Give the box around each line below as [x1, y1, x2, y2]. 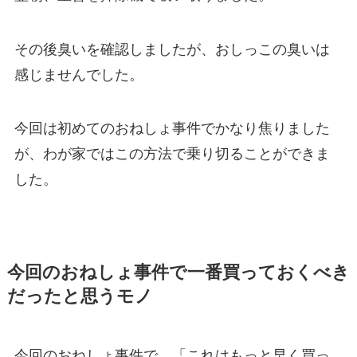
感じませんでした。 [14, 66, 143, 83]
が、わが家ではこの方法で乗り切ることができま [14, 146, 330, 163]
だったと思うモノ [6, 287, 153, 307]
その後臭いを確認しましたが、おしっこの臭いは [14, 41, 330, 57]
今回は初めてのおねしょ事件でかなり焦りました [14, 120, 330, 137]
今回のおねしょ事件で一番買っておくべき [6, 263, 350, 283]
